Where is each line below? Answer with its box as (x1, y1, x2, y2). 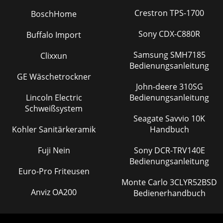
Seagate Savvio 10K (133, 112, 165, 124)
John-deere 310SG (135, 81, 179, 92)
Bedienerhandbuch (133, 187, 206, 199)
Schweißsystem (25, 103, 83, 114)
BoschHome (31, 8, 77, 19)
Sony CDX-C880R (138, 28, 200, 39)
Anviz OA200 (31, 186, 77, 198)
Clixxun (40, 50, 67, 61)
